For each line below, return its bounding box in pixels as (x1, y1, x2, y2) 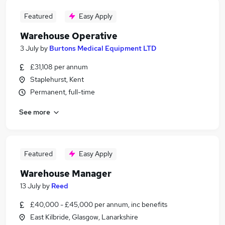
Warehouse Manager (20, 168, 111, 179)
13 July (20, 181, 41, 190)
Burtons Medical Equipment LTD (49, 44, 156, 53)
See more (19, 107, 50, 117)
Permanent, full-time (30, 87, 95, 96)
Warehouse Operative (20, 30, 118, 42)
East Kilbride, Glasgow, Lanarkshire (30, 212, 138, 221)
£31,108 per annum (30, 62, 88, 71)
